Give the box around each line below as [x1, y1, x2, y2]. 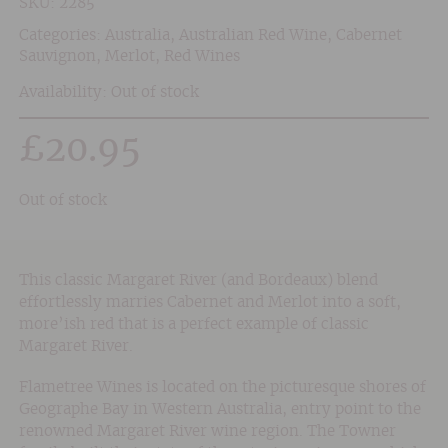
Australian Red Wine [178, 28, 327, 44]
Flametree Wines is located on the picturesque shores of [18, 379, 426, 395]
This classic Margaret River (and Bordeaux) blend [18, 272, 378, 288]
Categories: [18, 28, 105, 44]
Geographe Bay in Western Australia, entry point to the [18, 401, 421, 417]
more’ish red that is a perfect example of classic [18, 316, 369, 332]
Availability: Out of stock [18, 85, 199, 101]
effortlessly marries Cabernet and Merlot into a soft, [18, 294, 401, 310]
